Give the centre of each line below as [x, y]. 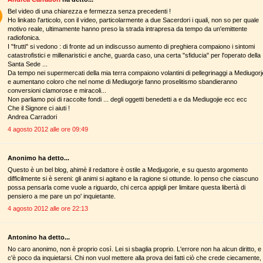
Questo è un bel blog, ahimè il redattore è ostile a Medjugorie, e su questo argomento [128, 170]
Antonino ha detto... [39, 237]
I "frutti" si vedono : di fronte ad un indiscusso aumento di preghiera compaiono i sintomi [131, 47]
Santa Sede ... [28, 64]
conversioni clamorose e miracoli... [57, 91]
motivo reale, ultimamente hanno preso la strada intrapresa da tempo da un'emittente [127, 29]
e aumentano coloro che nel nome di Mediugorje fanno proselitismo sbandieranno [122, 82]
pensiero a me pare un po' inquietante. [62, 196]
